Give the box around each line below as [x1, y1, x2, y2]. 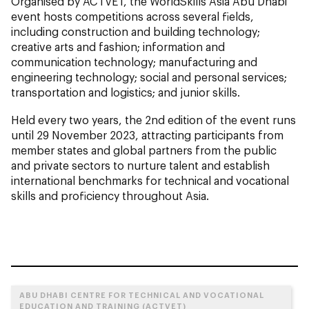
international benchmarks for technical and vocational [11, 174, 289, 188]
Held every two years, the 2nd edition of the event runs [11, 113, 296, 127]
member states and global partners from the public [11, 143, 277, 157]
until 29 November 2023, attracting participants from [11, 128, 283, 142]
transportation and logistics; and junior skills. [11, 86, 240, 99]
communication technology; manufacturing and [11, 55, 257, 69]
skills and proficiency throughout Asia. [11, 189, 209, 203]
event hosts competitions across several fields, [11, 10, 254, 23]
